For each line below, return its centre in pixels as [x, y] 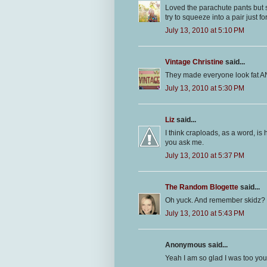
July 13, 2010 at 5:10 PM [205, 31]
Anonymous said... [196, 245]
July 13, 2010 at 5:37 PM [205, 156]
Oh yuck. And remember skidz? [215, 201]
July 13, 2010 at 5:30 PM [205, 89]
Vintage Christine [194, 62]
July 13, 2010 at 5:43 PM [205, 214]
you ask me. [184, 143]
